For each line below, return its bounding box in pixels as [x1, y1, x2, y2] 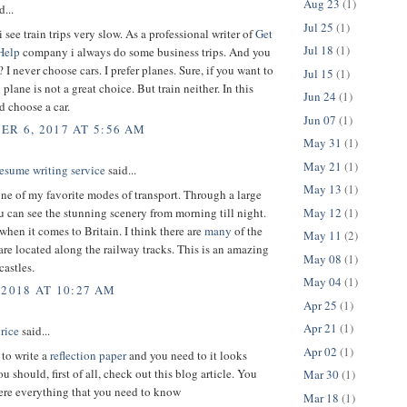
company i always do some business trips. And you [20, 43, 271, 60]
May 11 [303, 227, 342, 244]
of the [232, 222, 263, 239]
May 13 [303, 181, 342, 198]
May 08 [303, 250, 342, 267]
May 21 [303, 157, 342, 174]
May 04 [303, 273, 342, 291]
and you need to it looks [126, 346, 247, 363]
